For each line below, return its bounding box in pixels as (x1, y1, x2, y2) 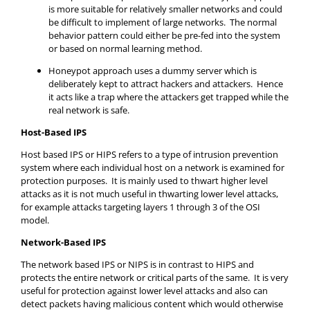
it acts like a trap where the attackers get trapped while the (48, 90, 289, 103)
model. (21, 213, 49, 226)
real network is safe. (48, 103, 129, 116)
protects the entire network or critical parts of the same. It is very (21, 271, 289, 284)
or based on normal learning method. (48, 42, 202, 55)
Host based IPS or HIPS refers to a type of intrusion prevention (21, 147, 278, 161)
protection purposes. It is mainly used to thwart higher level (21, 174, 268, 187)
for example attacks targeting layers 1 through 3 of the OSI (21, 200, 260, 213)
